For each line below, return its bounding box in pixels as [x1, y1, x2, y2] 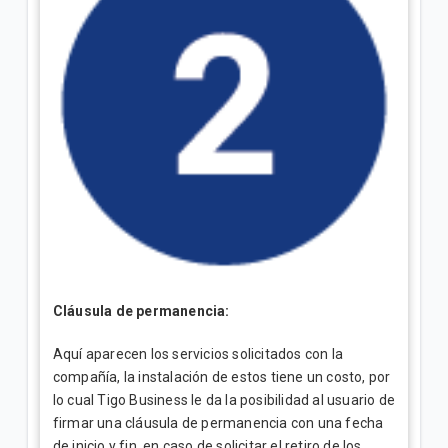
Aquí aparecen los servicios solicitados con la [52, 345, 343, 362]
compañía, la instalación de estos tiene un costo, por [52, 368, 391, 385]
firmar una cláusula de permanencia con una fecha [52, 414, 384, 431]
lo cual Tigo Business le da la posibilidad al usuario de [52, 391, 395, 408]
